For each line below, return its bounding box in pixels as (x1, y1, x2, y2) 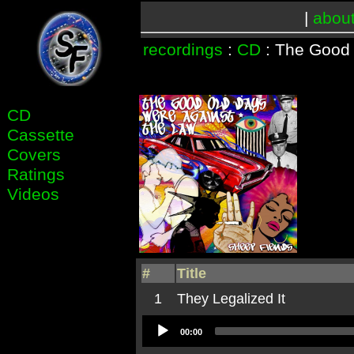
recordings (143, 40, 224, 59)
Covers (6, 145, 61, 164)
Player (141, 333, 183, 349)
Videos (6, 184, 59, 203)
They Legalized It (177, 291, 286, 307)
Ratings (6, 164, 65, 183)
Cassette (6, 125, 74, 144)
